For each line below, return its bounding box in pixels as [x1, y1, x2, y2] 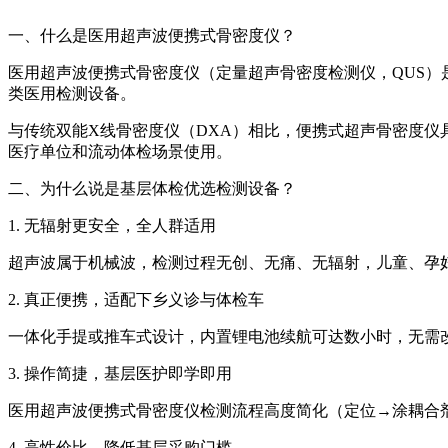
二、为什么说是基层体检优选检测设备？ [8, 180, 296, 198]
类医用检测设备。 [8, 85, 136, 103]
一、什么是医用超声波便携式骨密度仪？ [8, 27, 296, 45]
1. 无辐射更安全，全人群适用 [8, 217, 216, 235]
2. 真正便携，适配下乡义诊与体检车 [8, 291, 264, 309]
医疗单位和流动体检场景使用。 [8, 143, 232, 161]
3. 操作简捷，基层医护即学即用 [8, 365, 232, 383]
